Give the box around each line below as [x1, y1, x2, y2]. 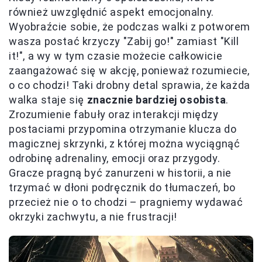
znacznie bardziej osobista [87, 94, 226, 106]
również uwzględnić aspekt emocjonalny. [9, 6, 214, 19]
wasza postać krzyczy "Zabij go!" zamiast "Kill [9, 35, 239, 48]
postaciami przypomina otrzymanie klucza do [9, 123, 237, 136]
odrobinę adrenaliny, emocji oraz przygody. [9, 152, 220, 165]
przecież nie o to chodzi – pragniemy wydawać [9, 196, 243, 209]
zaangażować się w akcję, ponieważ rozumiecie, [9, 64, 250, 77]
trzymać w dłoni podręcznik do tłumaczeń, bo [9, 181, 236, 194]
